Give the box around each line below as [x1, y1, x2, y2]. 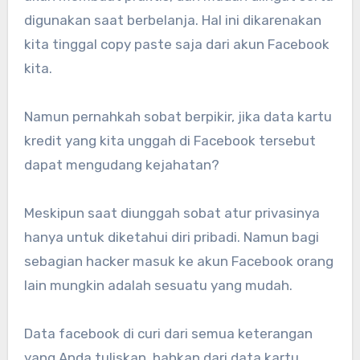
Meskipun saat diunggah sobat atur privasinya [23, 204, 320, 221]
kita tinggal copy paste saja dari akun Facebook [23, 35, 329, 52]
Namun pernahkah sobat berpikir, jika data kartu [23, 108, 332, 125]
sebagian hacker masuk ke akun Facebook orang [23, 252, 333, 269]
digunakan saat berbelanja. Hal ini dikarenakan [23, 11, 321, 28]
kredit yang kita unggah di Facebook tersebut [23, 132, 316, 149]
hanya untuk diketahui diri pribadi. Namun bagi [23, 228, 319, 245]
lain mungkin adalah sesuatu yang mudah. [23, 276, 292, 293]
